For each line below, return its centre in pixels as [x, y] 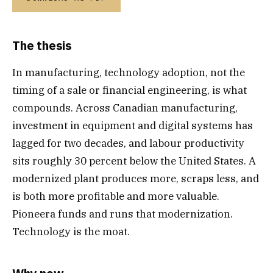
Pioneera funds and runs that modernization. [122, 214]
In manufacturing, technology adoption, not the [129, 72]
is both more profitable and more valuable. [116, 196]
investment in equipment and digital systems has [133, 125]
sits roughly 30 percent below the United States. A [134, 161]
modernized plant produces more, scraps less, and [136, 178]
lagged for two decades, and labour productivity [128, 143]
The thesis [42, 45]
